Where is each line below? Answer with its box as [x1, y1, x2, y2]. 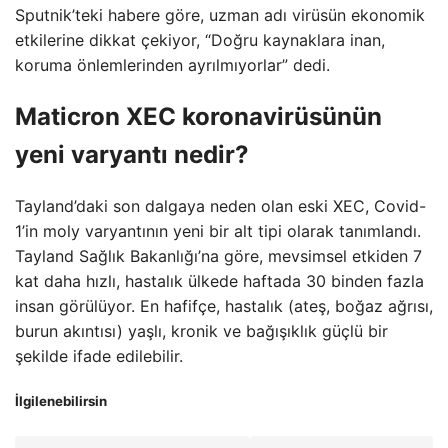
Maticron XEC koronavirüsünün [15, 101, 382, 131]
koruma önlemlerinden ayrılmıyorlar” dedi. [15, 54, 330, 75]
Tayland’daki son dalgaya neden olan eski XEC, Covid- [15, 195, 426, 216]
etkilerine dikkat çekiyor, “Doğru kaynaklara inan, [15, 29, 385, 50]
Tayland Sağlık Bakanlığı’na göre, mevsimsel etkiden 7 [15, 245, 422, 266]
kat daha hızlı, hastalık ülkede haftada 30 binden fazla [15, 270, 424, 291]
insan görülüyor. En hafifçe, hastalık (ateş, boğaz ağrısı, [15, 295, 433, 316]
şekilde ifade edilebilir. [15, 345, 183, 366]
